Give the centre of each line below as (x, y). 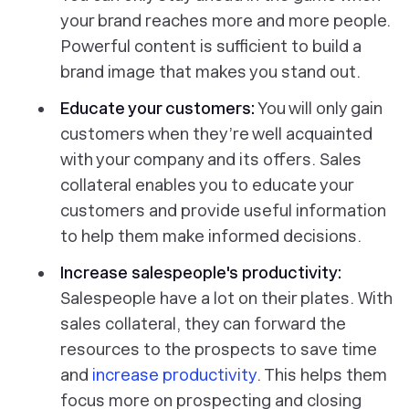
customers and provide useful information (223, 210)
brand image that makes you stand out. (210, 72)
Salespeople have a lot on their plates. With (226, 298)
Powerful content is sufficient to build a (211, 46)
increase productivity (174, 375)
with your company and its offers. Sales (211, 159)
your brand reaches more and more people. (225, 21)
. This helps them (322, 375)
